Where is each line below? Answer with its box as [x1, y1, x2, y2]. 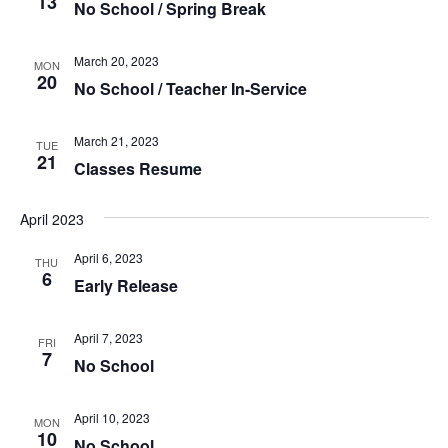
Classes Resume [73, 157, 202, 180]
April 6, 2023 [73, 249, 143, 266]
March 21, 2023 [73, 132, 159, 149]
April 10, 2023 [73, 409, 150, 426]
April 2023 [19, 209, 84, 229]
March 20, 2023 [73, 52, 159, 69]
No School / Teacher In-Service [73, 77, 307, 100]
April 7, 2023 [73, 329, 143, 346]
